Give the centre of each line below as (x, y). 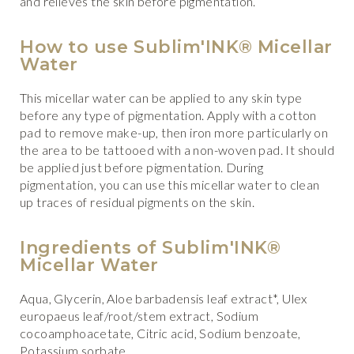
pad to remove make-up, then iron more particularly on (174, 132)
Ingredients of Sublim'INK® (151, 248)
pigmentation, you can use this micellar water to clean (170, 185)
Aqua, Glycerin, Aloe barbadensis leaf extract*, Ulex (164, 298)
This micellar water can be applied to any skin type (161, 98)
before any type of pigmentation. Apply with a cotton (168, 115)
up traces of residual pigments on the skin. (137, 202)
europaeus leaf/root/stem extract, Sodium (139, 316)
